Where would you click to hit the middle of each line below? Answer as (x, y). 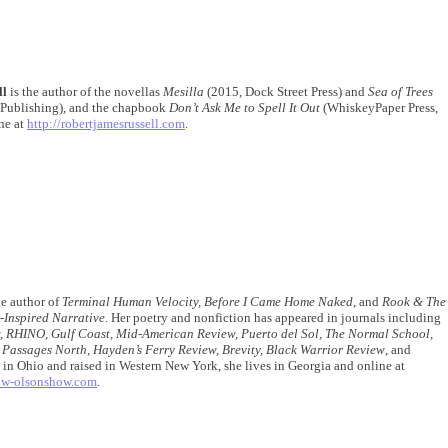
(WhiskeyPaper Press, (379, 107)
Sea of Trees (400, 91)
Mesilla (183, 91)
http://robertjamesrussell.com (106, 123)
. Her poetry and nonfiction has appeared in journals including (273, 317)
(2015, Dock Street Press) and (286, 91)
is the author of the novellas (85, 91)
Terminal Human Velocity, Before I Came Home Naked (207, 301)
